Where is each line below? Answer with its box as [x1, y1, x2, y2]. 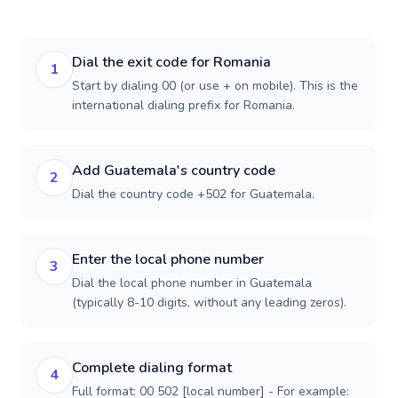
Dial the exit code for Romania [72, 52, 271, 72]
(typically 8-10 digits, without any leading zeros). [72, 294, 346, 311]
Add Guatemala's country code [72, 161, 275, 180]
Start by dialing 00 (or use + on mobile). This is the [72, 77, 358, 94]
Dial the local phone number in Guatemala [72, 275, 312, 291]
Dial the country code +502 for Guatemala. [72, 186, 314, 203]
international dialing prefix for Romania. [72, 97, 295, 114]
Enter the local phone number [72, 250, 264, 269]
